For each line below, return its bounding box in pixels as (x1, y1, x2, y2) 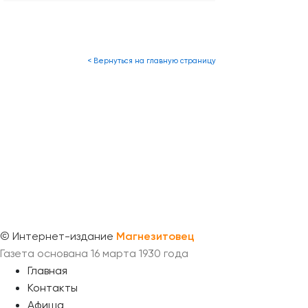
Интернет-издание (12, 230, 113, 243)
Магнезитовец (116, 232, 195, 243)
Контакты (27, 281, 78, 295)
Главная (27, 264, 67, 278)
